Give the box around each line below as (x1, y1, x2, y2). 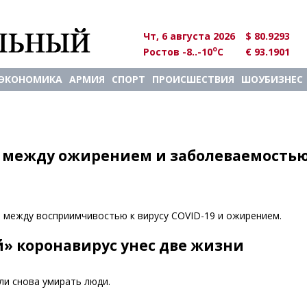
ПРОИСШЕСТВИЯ (152, 73, 234, 86)
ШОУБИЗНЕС (241, 73, 303, 86)
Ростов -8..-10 (143, 45, 212, 58)
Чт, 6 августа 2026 (143, 29, 235, 42)
